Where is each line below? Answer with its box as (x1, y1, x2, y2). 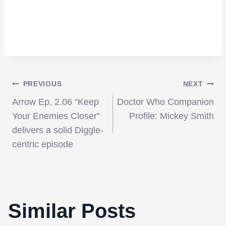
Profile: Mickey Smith (129, 111, 214, 122)
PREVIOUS (23, 80, 62, 88)
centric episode (12, 139, 73, 150)
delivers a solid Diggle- (12, 125, 103, 136)
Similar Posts (8, 200, 136, 222)
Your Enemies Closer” (12, 111, 100, 122)
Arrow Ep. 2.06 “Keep (12, 97, 99, 107)
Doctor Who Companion (117, 97, 214, 107)
